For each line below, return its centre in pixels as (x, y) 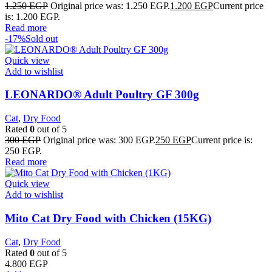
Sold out (42, 38)
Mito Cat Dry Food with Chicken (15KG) (108, 218)
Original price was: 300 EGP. (99, 140)
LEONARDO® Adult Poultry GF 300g (102, 95)
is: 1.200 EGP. (32, 16)
